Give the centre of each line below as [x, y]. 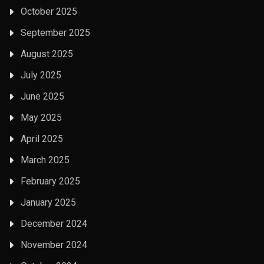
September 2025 [55, 32]
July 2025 [41, 75]
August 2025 [47, 54]
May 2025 [41, 117]
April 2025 [42, 138]
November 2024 [54, 245]
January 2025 [48, 202]
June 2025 [42, 96]
